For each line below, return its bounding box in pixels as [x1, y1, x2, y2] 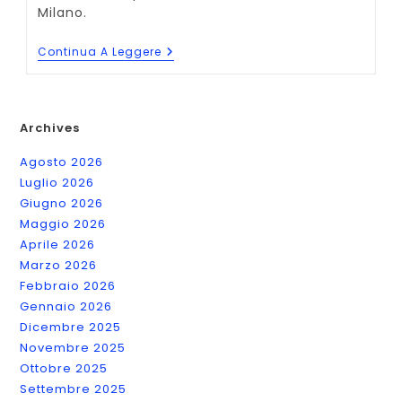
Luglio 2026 [20, 173, 95, 191]
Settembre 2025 [20, 380, 127, 398]
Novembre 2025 [20, 338, 127, 356]
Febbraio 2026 [20, 276, 117, 294]
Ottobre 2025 [20, 359, 109, 377]
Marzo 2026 [20, 256, 98, 274]
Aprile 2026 [20, 235, 96, 253]
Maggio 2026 [20, 214, 107, 232]
